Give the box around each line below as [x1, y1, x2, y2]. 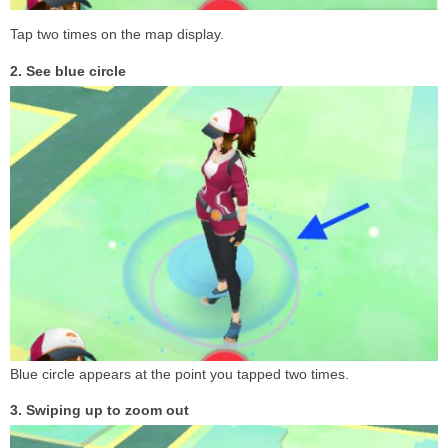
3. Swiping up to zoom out [10, 401, 189, 418]
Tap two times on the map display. [10, 25, 224, 42]
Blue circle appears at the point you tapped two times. [10, 365, 349, 382]
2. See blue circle [10, 62, 126, 79]
